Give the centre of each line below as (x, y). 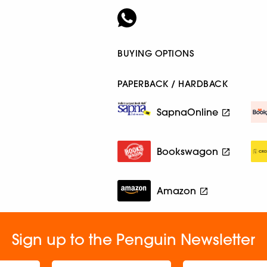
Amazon (177, 190)
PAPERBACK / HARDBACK (173, 83)
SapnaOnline (188, 112)
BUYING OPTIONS (156, 53)
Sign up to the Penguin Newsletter (133, 239)
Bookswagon (188, 151)
